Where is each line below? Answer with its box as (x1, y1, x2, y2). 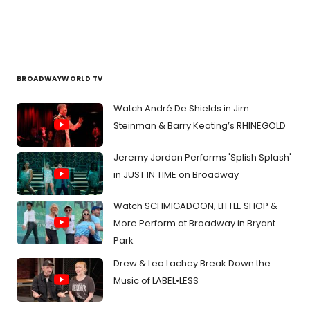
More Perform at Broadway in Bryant (113, 217, 275, 230)
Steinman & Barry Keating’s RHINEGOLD (113, 119, 286, 132)
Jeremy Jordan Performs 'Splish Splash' (113, 150, 291, 164)
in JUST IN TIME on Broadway (113, 167, 239, 181)
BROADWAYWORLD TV (17, 73, 103, 84)
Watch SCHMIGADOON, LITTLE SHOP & (113, 199, 277, 212)
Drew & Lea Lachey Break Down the (113, 257, 271, 270)
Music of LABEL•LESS (113, 274, 199, 287)
